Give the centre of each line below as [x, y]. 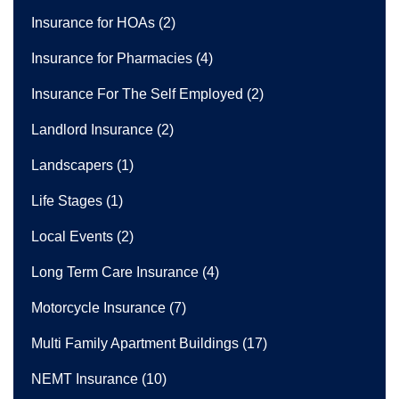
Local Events [72, 236]
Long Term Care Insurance [115, 272]
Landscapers [72, 165]
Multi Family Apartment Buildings [135, 343]
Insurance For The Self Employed [137, 94]
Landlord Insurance [92, 129]
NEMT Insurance [85, 379]
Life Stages [67, 200]
